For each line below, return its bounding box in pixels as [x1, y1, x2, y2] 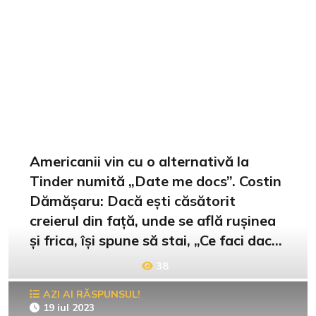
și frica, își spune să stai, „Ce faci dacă [30, 231, 280, 249]
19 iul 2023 [43, 300, 95, 314]
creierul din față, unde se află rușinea [30, 211, 276, 229]
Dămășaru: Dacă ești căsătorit [30, 191, 236, 209]
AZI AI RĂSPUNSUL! [43, 287, 140, 300]
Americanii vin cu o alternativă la [30, 152, 249, 170]
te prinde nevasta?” [30, 250, 161, 269]
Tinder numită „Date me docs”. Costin [30, 171, 281, 190]
